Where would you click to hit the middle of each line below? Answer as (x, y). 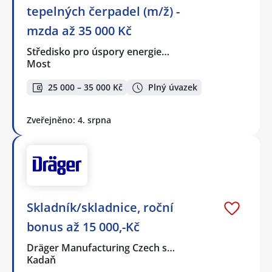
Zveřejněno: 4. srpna (69, 120)
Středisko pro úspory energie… (99, 51)
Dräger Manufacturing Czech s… (101, 248)
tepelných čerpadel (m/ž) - (103, 11)
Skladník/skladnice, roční (100, 208)
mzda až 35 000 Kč (79, 30)
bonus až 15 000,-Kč (83, 227)
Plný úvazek (173, 87)
